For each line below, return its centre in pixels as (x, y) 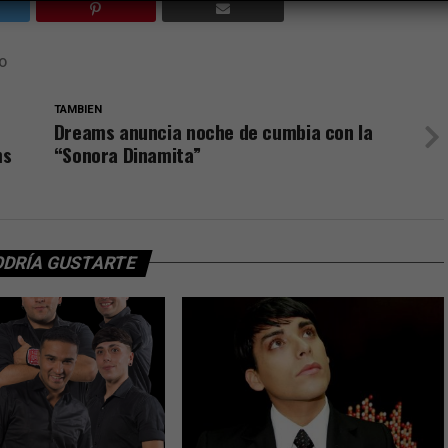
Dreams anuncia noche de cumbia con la (213, 131)
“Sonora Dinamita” (127, 154)
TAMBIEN (77, 109)
